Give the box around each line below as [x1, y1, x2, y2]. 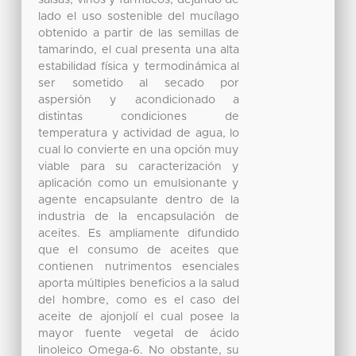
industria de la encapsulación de [38, 211, 240, 223]
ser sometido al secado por [38, 78, 240, 90]
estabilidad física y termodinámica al [38, 61, 240, 73]
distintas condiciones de [38, 111, 240, 123]
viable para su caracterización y [38, 161, 240, 173]
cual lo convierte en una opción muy [38, 145, 240, 157]
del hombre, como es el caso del [38, 295, 240, 307]
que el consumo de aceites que [38, 245, 240, 257]
